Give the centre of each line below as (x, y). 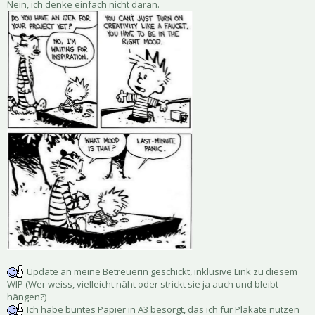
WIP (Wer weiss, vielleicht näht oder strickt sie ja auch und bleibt (143, 284)
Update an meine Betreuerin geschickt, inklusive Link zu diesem (161, 271)
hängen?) (27, 296)
